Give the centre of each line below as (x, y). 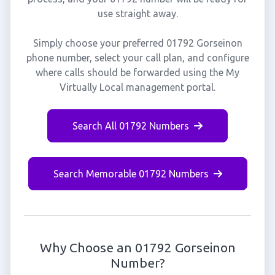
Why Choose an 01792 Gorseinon (137, 247)
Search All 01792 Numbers (131, 126)
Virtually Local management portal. (137, 87)
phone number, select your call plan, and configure (137, 58)
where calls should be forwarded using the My (137, 72)
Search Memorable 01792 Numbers (131, 174)
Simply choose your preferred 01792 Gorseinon (137, 43)
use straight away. (137, 14)
